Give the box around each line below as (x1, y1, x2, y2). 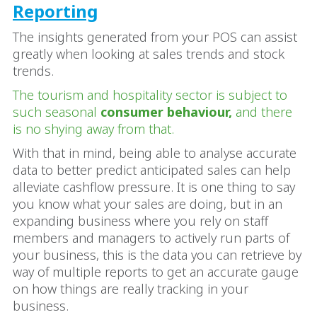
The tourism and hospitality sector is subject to (13, 86, 287, 103)
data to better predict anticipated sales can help (13, 161, 291, 178)
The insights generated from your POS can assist (13, 28, 297, 45)
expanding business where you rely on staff (13, 212, 268, 229)
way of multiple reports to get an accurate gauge (13, 263, 299, 280)
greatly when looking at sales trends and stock (13, 45, 284, 62)
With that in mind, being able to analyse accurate (13, 144, 296, 161)
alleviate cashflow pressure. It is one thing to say (13, 178, 295, 195)
